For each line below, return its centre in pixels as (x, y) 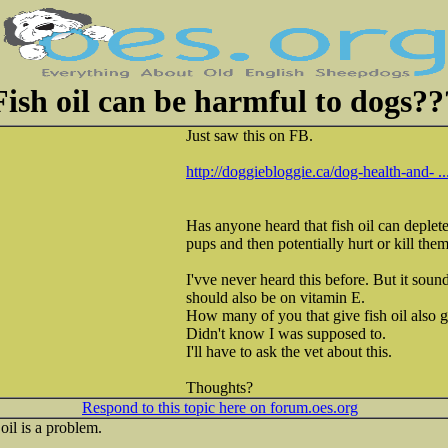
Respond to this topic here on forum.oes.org (220, 407)
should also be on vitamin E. (275, 297)
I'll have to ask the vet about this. (289, 351)
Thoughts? (219, 387)
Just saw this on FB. (249, 135)
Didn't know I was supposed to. (286, 333)
